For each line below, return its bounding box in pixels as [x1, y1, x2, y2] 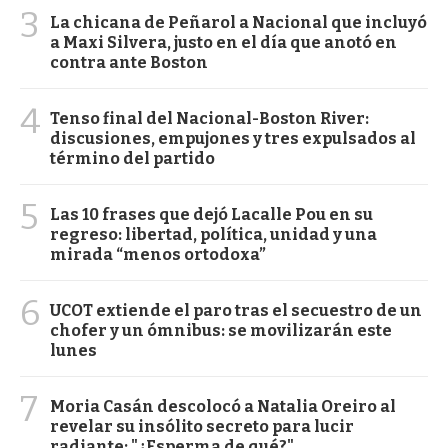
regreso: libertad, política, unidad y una [50, 224, 377, 244]
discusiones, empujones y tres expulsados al [50, 128, 416, 148]
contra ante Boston [50, 52, 208, 72]
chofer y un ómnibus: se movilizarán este [50, 320, 392, 340]
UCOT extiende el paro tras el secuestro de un [50, 300, 422, 320]
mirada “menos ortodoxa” [50, 244, 266, 264]
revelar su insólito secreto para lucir [50, 416, 354, 436]
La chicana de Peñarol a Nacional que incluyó [50, 12, 427, 32]
